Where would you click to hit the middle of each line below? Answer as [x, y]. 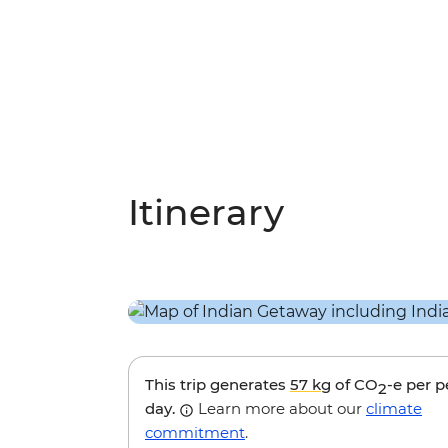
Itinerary [206, 212]
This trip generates [217, 385]
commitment [195, 433]
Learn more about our [280, 409]
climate [394, 409]
